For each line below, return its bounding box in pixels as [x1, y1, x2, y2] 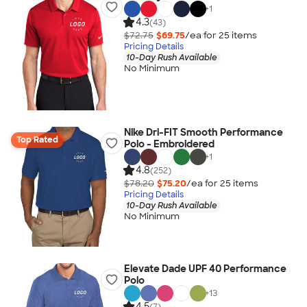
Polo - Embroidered [123, 138, 214, 150]
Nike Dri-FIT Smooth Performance [123, 126, 283, 138]
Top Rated [16, 134, 58, 145]
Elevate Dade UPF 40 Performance [123, 262, 286, 275]
